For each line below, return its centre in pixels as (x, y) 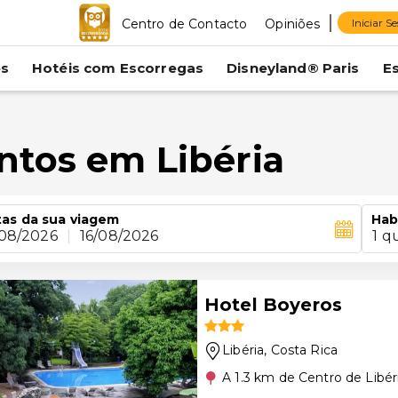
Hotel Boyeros (273, 305)
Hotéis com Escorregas (118, 68)
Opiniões (293, 24)
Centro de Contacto (184, 24)
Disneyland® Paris (293, 68)
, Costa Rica (301, 350)
